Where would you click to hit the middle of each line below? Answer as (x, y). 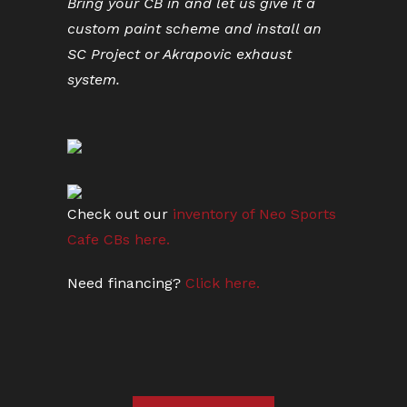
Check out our (120, 214)
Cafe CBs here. (119, 239)
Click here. (223, 283)
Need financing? (126, 283)
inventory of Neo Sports (254, 214)
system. (94, 79)
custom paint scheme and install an (194, 29)
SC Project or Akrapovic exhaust (179, 54)
